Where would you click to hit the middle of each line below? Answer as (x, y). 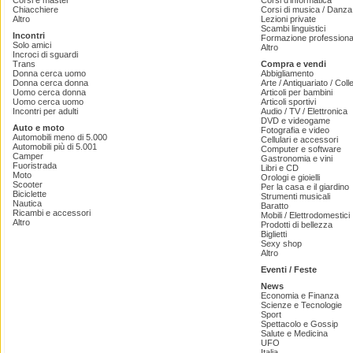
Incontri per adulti (45, 111)
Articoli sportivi (288, 102)
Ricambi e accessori (52, 213)
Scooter (28, 185)
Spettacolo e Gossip (299, 324)
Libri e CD (280, 168)
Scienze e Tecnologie (301, 305)
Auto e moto (39, 128)
